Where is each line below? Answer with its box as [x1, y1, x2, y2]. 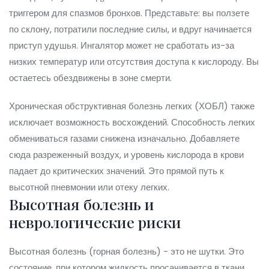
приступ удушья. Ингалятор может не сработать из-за [9, 39, 234, 52]
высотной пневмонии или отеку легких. [9, 181, 169, 194]
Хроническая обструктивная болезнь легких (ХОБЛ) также [9, 100, 255, 113]
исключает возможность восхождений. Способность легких [9, 116, 255, 129]
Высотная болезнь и [9, 194, 154, 214]
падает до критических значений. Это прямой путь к [9, 165, 224, 178]
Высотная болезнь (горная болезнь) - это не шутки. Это [9, 245, 244, 258]
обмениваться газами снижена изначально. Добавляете [9, 132, 240, 145]
